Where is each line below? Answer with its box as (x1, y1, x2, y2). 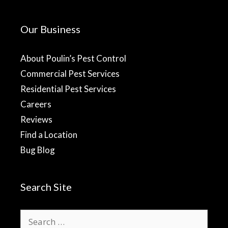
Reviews (20, 113, 52, 125)
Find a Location (20, 129, 77, 140)
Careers (20, 98, 51, 109)
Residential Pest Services (20, 83, 116, 94)
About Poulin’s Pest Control (20, 52, 126, 64)
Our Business (20, 22, 80, 35)
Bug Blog (20, 144, 55, 155)
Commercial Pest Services (20, 68, 120, 79)
